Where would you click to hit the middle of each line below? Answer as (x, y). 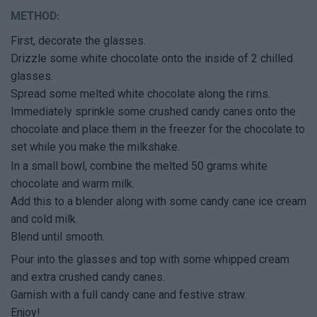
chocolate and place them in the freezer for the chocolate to (158, 129)
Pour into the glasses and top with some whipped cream (150, 260)
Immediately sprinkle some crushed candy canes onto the (153, 112)
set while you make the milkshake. (95, 147)
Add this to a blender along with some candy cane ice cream (158, 202)
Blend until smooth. (58, 237)
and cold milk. (44, 219)
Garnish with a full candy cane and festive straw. (128, 295)
